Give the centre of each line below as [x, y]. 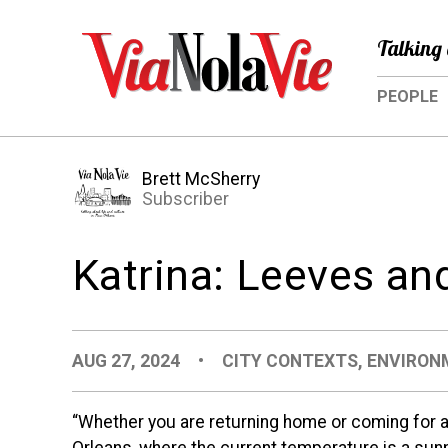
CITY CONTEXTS [290, 360]
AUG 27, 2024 [128, 360]
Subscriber [186, 199]
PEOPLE [407, 96]
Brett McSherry [201, 179]
